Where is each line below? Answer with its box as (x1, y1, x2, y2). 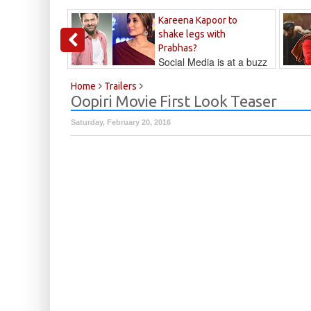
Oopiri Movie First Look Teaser (71, 92, 277, 110)
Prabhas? (158, 42, 197, 54)
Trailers (102, 81, 137, 92)
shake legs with (158, 28, 226, 40)
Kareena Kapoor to (158, 15, 237, 26)
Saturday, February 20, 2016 (71, 118, 171, 127)
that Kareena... (72, 69, 137, 83)
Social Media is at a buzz (158, 55, 267, 69)
